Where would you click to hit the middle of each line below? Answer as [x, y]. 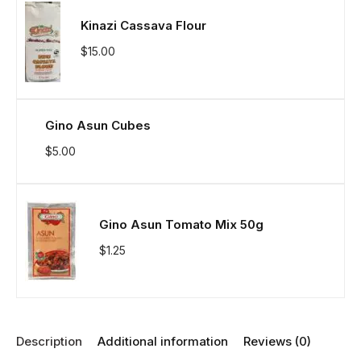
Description [49, 341]
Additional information [163, 341]
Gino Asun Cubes [98, 125]
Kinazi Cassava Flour [143, 26]
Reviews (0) [277, 341]
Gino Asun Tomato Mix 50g [181, 225]
